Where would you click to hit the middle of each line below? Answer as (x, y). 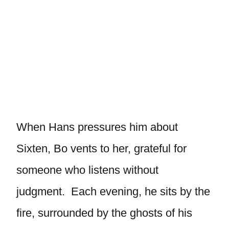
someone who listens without (87, 170)
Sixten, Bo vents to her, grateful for (101, 148)
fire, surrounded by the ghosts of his (104, 213)
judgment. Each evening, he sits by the (113, 191)
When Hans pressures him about (97, 127)
